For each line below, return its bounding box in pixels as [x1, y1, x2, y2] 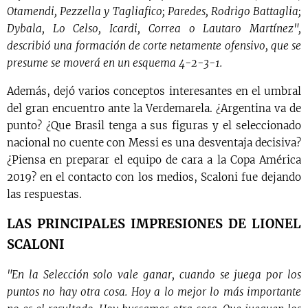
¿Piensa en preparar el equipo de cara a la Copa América [7, 153, 301, 167]
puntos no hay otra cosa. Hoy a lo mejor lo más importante [7, 285, 301, 299]
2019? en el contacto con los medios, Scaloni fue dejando [7, 170, 301, 184]
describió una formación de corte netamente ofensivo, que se [7, 39, 301, 53]
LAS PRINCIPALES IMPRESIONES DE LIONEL [7, 216, 301, 232]
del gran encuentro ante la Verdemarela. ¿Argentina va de [7, 102, 301, 115]
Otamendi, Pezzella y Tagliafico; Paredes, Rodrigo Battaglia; [7, 5, 301, 19]
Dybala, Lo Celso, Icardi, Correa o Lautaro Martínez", [7, 22, 301, 36]
